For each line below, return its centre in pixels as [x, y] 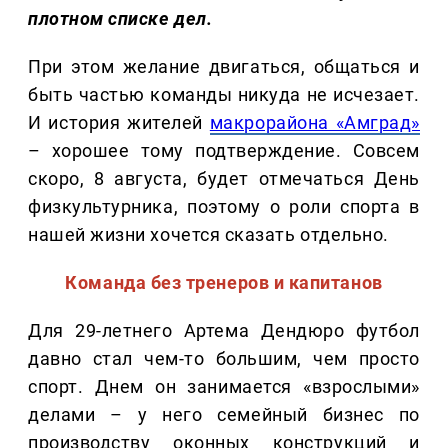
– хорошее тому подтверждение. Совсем [224, 151]
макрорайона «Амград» [314, 123]
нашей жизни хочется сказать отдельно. [208, 235]
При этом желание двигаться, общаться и [224, 67]
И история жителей [119, 123]
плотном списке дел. [120, 19]
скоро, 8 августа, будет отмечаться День [224, 179]
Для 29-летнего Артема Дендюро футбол [224, 331]
